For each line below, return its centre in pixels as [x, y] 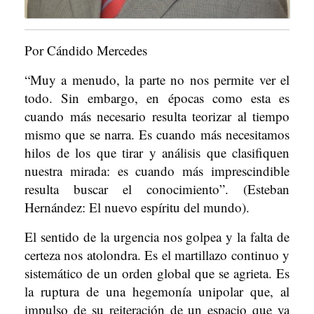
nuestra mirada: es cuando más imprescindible [157, 171]
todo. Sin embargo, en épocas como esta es [157, 98]
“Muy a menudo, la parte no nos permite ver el [157, 80]
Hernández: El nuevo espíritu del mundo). [137, 207]
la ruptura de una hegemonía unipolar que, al [157, 291]
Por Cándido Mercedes [86, 50]
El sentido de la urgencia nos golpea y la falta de [157, 237]
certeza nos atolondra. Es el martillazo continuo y [157, 255]
